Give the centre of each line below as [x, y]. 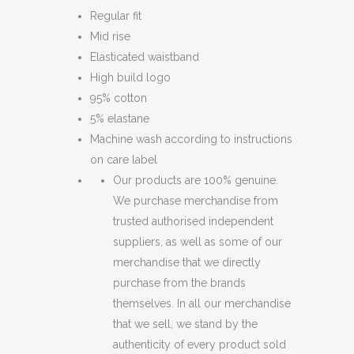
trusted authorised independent [193, 221]
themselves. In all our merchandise [202, 303]
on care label [124, 160]
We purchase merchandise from [196, 201]
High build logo [130, 77]
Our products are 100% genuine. [196, 180]
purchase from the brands [179, 283]
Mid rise [110, 36]
